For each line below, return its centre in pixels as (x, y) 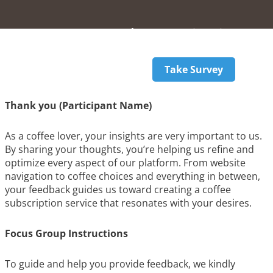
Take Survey (193, 69)
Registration (205, 32)
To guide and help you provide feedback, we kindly (120, 264)
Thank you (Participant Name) (78, 105)
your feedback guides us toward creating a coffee (118, 190)
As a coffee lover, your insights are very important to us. (133, 136)
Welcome (138, 32)
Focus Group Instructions (66, 233)
